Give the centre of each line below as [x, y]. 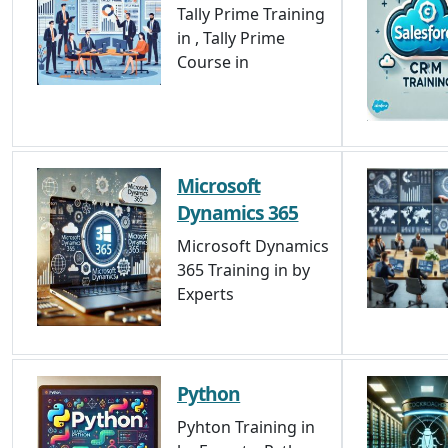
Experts [205, 294]
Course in [213, 62]
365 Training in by [243, 270]
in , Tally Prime [231, 38]
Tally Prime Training [251, 14]
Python [209, 393]
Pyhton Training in [246, 427]
